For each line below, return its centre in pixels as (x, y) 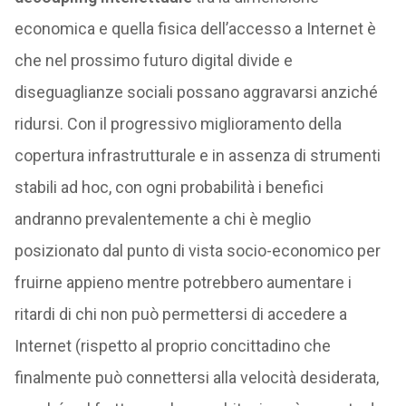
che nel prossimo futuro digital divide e (153, 60)
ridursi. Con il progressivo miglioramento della (178, 124)
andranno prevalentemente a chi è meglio (162, 219)
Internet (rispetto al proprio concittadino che (172, 346)
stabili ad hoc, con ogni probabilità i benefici (169, 187)
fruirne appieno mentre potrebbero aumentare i (183, 282)
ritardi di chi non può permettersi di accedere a (180, 314)
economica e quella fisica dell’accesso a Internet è (195, 29)
